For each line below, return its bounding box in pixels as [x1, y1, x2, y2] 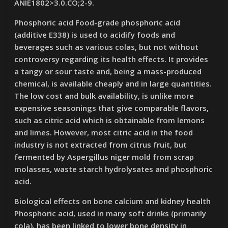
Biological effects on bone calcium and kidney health [14, 196, 211, 206]
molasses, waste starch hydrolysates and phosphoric [14, 164, 213, 174]
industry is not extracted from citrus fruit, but [14, 139, 187, 150]
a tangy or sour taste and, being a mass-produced [14, 66, 202, 76]
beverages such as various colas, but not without [14, 42, 199, 52]
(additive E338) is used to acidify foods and [14, 30, 176, 40]
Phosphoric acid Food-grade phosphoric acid [14, 17, 181, 27]
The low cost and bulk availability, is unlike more [14, 91, 194, 101]
